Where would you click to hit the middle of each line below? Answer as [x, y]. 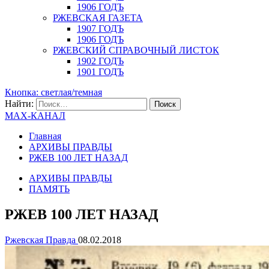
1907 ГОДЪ [100, 29]
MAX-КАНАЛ [35, 116]
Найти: [19, 104]
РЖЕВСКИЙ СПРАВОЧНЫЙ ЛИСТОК [136, 50]
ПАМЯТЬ [49, 189]
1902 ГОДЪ [100, 61]
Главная [45, 136]
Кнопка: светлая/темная [53, 92]
